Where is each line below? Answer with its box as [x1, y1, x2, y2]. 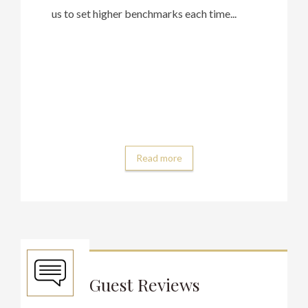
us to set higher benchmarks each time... [52, 6, 236, 20]
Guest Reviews [89, 272, 200, 296]
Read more [136, 151, 182, 164]
